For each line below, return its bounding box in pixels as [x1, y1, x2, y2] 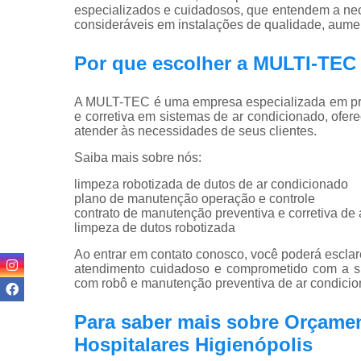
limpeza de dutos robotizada [74, 220, 235, 234]
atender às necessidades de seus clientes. [74, 123, 317, 138]
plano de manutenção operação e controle [74, 191, 315, 205]
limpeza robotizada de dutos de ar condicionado [74, 176, 348, 191]
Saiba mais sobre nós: [74, 150, 201, 164]
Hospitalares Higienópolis [74, 333, 313, 355]
